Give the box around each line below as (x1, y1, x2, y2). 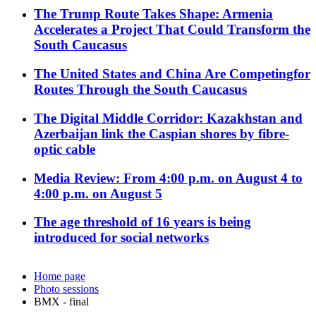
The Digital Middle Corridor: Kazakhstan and (34, 110, 303, 126)
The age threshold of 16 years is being (34, 214, 251, 230)
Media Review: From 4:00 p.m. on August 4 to (34, 170, 303, 186)
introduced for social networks (34, 230, 209, 245)
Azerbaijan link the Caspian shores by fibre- (34, 126, 289, 141)
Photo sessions (34, 283, 99, 296)
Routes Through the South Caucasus (34, 82, 247, 97)
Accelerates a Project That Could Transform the (34, 22, 310, 37)
